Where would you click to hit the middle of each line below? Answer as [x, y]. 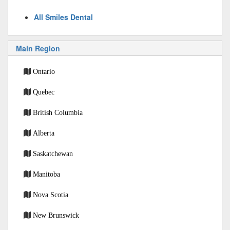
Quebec [44, 92]
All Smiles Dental [63, 17]
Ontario [44, 71]
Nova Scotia [51, 195]
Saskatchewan [53, 154]
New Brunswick [56, 215]
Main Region [38, 48]
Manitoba [46, 174]
